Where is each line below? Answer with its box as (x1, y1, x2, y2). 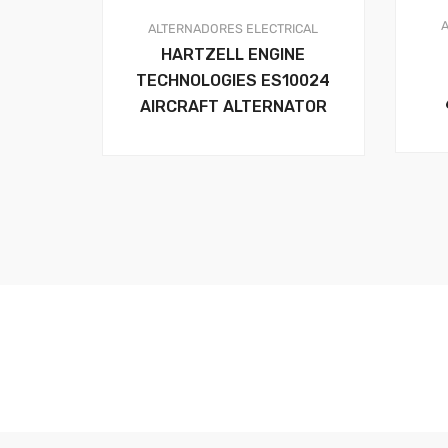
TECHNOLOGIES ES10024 (136, 70, 331, 90)
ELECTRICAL (246, 20, 319, 36)
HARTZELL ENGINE (161, 44, 306, 64)
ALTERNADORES (148, 20, 244, 36)
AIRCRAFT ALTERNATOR (139, 96, 327, 116)
